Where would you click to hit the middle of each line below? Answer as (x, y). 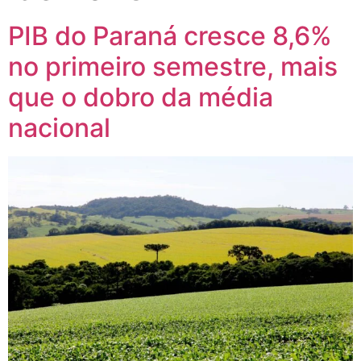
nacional (59, 127)
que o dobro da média (141, 97)
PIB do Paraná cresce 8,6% (170, 35)
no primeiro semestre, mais (173, 66)
